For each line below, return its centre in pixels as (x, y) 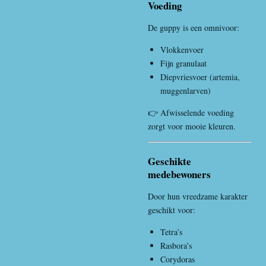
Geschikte (170, 161)
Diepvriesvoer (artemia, (200, 77)
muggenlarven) (186, 90)
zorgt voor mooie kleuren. (192, 126)
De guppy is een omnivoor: (194, 27)
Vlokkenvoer (182, 49)
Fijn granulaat (183, 63)
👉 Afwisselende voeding (191, 112)
